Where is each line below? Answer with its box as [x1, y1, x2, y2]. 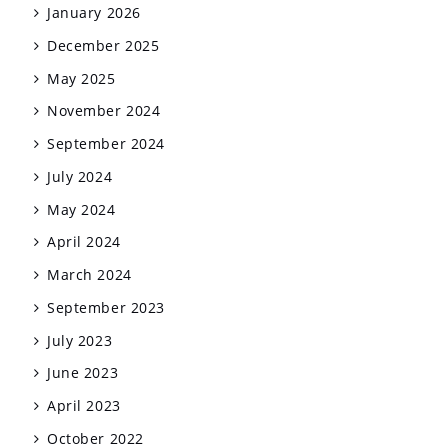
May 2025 [47, 68, 116, 88]
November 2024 [47, 101, 161, 121]
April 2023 [47, 396, 121, 416]
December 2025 [47, 35, 160, 55]
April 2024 [47, 232, 121, 252]
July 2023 [47, 330, 113, 350]
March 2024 [47, 265, 132, 285]
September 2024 [47, 134, 165, 154]
